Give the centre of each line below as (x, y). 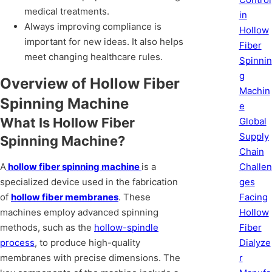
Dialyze (255, 242)
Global (253, 121)
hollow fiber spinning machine (74, 167)
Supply (254, 136)
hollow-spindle (126, 228)
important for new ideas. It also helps (104, 42)
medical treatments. (67, 12)
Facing (253, 197)
